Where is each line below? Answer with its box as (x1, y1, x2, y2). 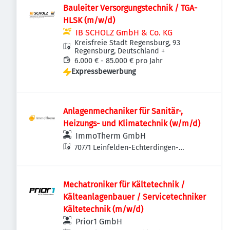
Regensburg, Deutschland (74, 47, 160, 55)
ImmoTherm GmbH (75, 131, 146, 141)
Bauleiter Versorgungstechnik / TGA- (63, 3, 197, 13)
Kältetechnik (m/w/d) (63, 204, 143, 214)
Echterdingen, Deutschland (74, 154, 164, 163)
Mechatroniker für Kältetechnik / (63, 180, 185, 189)
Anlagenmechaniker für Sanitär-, (63, 106, 183, 116)
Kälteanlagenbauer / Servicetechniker (63, 192, 206, 202)
